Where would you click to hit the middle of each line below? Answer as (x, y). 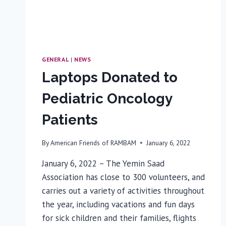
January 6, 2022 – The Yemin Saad (103, 163)
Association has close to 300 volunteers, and (123, 177)
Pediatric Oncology (107, 98)
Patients (70, 120)
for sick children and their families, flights (119, 218)
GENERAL (55, 59)
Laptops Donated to (110, 77)
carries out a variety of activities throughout (123, 190)
